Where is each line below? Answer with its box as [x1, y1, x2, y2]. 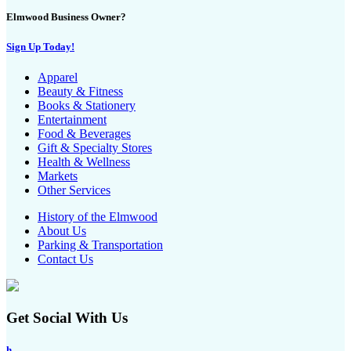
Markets [38, 169, 78, 183]
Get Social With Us [6, 309, 128, 327]
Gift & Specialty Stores [38, 141, 152, 155]
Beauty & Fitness [38, 85, 123, 99]
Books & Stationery [38, 99, 136, 113]
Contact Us [38, 252, 93, 266]
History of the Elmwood [38, 210, 157, 224]
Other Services [38, 183, 110, 197]
